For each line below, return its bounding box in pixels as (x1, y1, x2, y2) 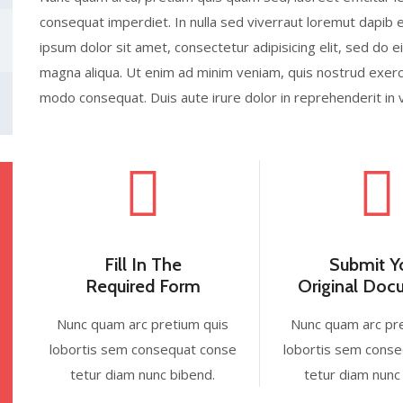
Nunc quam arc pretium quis (57, 315, 229, 333)
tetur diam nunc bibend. (70, 365, 216, 383)
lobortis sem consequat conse (49, 340, 237, 358)
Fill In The (103, 254, 182, 275)
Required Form (85, 275, 201, 297)
